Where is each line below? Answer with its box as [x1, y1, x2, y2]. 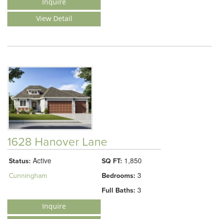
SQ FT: [102, 157, 122, 166]
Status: [9, 157, 31, 166]
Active [31, 155, 51, 166]
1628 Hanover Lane [7, 135, 108, 150]
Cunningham [9, 172, 47, 180]
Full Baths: [102, 186, 135, 195]
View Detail [36, 13, 72, 23]
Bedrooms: [102, 172, 135, 180]
